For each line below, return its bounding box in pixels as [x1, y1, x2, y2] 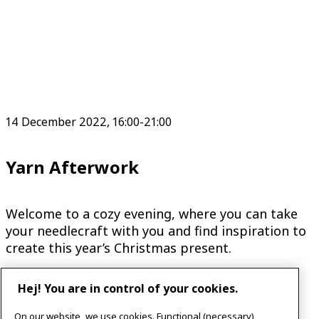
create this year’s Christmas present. [6, 239, 231, 257]
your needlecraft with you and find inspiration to [6, 222, 306, 240]
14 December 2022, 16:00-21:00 [6, 113, 172, 130]
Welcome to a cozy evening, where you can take [6, 205, 298, 223]
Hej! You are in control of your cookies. [18, 280, 238, 296]
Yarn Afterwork [6, 155, 139, 179]
